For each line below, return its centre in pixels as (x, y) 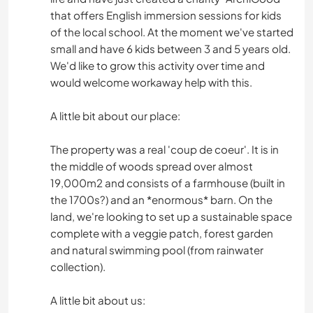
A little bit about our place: (115, 116)
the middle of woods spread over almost (152, 166)
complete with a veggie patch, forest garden (162, 233)
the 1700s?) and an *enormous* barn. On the (161, 200)
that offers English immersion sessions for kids (166, 15)
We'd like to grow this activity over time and (158, 66)
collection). (78, 267)
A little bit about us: (98, 300)
